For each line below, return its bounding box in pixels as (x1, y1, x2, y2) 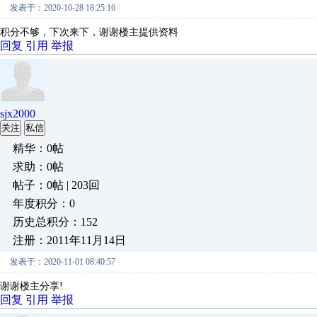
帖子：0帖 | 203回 (13, 179, 100, 191)
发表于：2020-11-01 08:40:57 (10, 257, 115, 267)
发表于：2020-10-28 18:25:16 (10, 3, 115, 13)
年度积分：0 (13, 197, 75, 209)
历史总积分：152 (13, 216, 98, 228)
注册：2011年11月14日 (13, 234, 126, 246)
